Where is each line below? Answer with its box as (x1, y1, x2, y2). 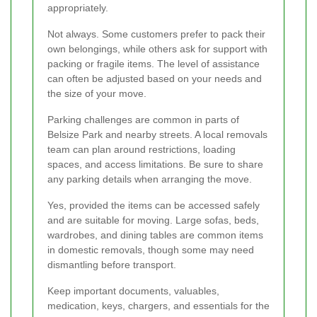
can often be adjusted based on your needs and (47, 72, 262, 84)
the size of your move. (47, 87, 146, 99)
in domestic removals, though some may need (47, 243, 254, 255)
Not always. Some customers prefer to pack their (47, 28, 265, 40)
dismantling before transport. (47, 258, 176, 270)
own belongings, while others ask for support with (47, 42, 267, 54)
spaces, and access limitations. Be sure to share (47, 158, 263, 170)
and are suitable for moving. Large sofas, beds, (47, 214, 259, 226)
